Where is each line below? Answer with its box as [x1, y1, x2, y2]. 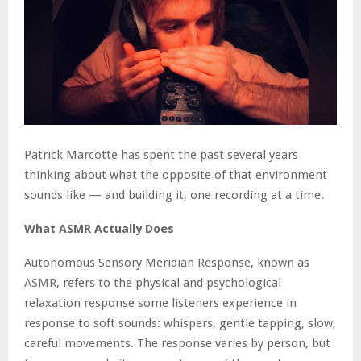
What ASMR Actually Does [24, 222, 174, 237]
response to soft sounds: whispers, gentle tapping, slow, [24, 316, 336, 331]
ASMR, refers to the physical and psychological [24, 276, 281, 291]
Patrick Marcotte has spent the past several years [24, 147, 298, 163]
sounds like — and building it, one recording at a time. [24, 188, 324, 203]
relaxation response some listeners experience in [24, 296, 297, 311]
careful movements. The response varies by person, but [24, 336, 330, 351]
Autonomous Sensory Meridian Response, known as [24, 255, 309, 271]
